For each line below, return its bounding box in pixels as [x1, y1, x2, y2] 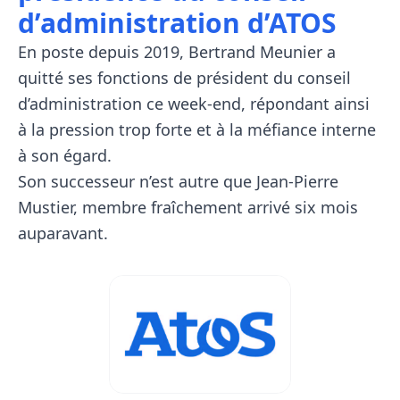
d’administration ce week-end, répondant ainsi [18, 93, 370, 115]
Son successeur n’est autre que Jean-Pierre [18, 171, 338, 193]
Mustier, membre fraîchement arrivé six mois [18, 196, 358, 219]
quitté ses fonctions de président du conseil [18, 67, 351, 89]
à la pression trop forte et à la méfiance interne [18, 119, 376, 141]
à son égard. [18, 145, 112, 167]
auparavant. [18, 222, 108, 245]
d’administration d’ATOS [18, 4, 337, 42]
